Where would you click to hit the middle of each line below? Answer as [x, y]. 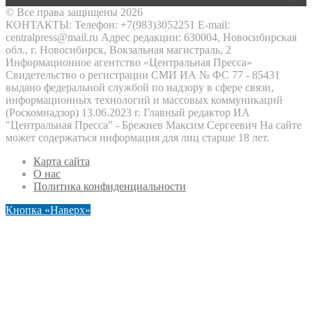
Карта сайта [62, 161]
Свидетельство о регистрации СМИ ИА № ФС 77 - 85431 [143, 75]
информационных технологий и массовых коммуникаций [144, 100]
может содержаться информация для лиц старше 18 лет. [138, 138]
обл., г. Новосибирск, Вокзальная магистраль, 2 [118, 50]
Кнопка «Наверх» [48, 210]
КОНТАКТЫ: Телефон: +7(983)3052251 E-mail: [118, 25]
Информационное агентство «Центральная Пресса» [129, 62]
